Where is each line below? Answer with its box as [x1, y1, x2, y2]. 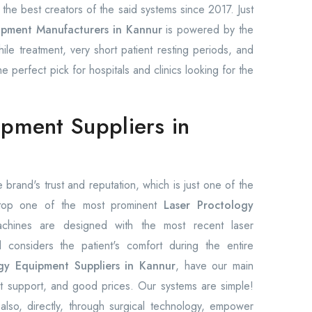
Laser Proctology [164, 197, 254, 213]
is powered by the [162, 22, 254, 38]
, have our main [175, 258, 254, 274]
